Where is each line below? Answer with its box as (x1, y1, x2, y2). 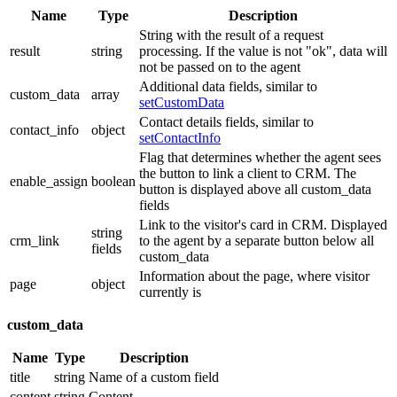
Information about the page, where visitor (139, 269, 370, 284)
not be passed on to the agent (139, 59, 300, 75)
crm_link (10, 233, 59, 249)
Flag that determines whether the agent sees (139, 150, 381, 166)
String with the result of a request (139, 27, 323, 43)
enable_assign (10, 174, 88, 190)
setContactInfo (139, 130, 221, 146)
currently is (139, 284, 201, 300)
